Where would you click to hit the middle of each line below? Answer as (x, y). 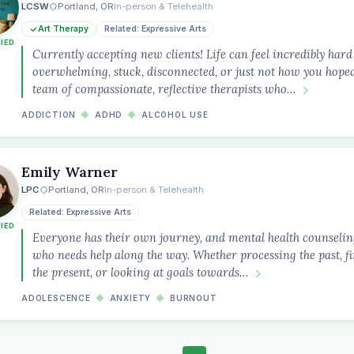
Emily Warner (70, 172)
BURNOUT (194, 298)
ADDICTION (49, 115)
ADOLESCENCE (56, 298)
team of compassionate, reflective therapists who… (164, 89)
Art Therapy (63, 29)
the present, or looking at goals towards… (140, 272)
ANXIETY (130, 298)
